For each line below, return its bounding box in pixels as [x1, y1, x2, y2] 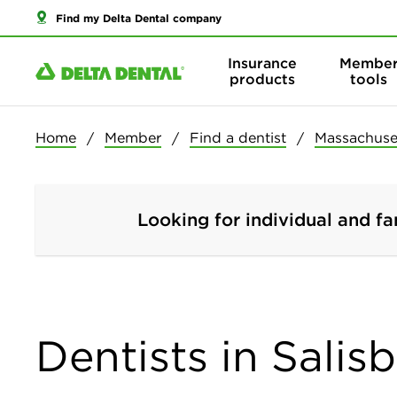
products [230, 70, 295, 89]
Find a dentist [190, 128, 286, 146]
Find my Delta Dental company [56, 10, 222, 25]
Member [105, 128, 161, 146]
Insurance [228, 54, 297, 73]
